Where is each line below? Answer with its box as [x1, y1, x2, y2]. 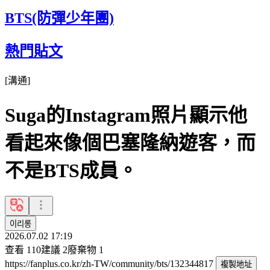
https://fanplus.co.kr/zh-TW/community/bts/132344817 [5, 258, 216, 269]
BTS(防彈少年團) [5, 10, 114, 26]
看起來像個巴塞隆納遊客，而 [5, 132, 256, 154]
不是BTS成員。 [5, 160, 137, 182]
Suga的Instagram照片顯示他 [5, 104, 247, 127]
